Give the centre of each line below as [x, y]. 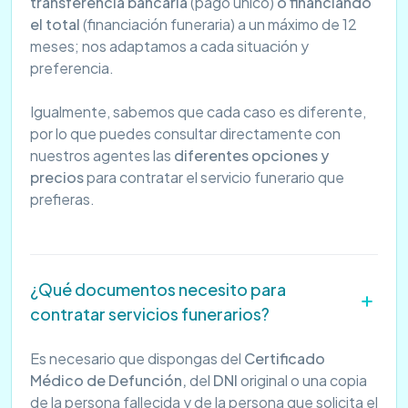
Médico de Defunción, [110, 381]
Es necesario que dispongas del [137, 359]
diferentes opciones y [251, 156]
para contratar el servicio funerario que [215, 178]
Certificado [285, 359]
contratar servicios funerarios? [150, 314]
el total [56, 25]
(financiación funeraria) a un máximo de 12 [220, 25]
